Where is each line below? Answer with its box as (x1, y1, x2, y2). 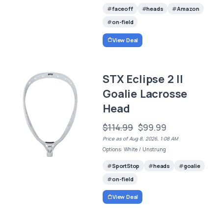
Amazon (177, 5, 200, 13)
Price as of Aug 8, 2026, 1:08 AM (103, 135, 178, 142)
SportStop (111, 162, 140, 169)
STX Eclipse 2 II (103, 71, 183, 86)
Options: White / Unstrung (103, 145, 166, 153)
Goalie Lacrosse (103, 86, 188, 101)
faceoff (111, 5, 133, 13)
